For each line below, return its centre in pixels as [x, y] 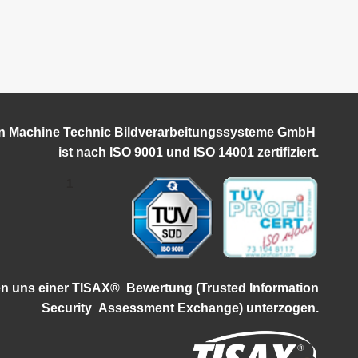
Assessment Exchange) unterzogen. [209, 308]
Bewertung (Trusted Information [223, 288]
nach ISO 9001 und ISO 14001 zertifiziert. [196, 153]
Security [67, 308]
